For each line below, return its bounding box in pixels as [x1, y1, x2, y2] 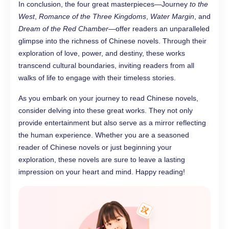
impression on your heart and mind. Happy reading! [18, 168, 185, 176]
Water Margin [150, 12, 194, 21]
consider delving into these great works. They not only [18, 106, 193, 115]
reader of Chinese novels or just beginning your [18, 143, 172, 152]
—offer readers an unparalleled [108, 25, 210, 33]
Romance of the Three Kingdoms [39, 12, 146, 21]
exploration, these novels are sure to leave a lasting [18, 155, 185, 164]
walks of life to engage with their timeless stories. [18, 74, 176, 82]
